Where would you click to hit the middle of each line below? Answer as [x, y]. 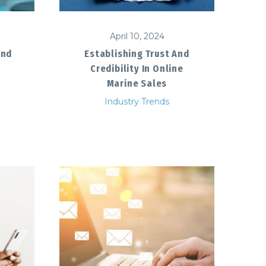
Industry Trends [137, 101]
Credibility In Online [137, 68]
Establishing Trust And [137, 53]
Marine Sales [137, 83]
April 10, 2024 [137, 36]
